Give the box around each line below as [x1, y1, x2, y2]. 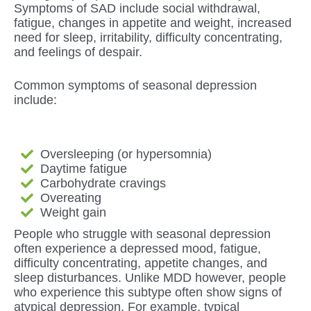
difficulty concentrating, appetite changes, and [14, 255, 267, 270]
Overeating [40, 190, 101, 205]
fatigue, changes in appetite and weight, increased [14, 15, 292, 30]
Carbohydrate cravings [40, 176, 166, 190]
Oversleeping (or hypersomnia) [40, 146, 212, 161]
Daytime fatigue [40, 161, 127, 176]
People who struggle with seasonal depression [14, 226, 271, 241]
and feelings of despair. [14, 44, 142, 59]
